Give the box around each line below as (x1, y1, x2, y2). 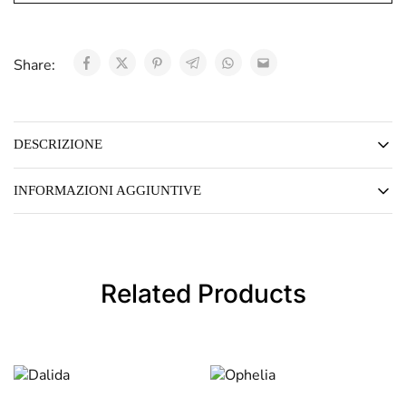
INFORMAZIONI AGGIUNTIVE (14, 183, 201, 198)
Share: (14, 55, 59, 76)
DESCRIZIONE (14, 137, 102, 152)
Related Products (100, 278, 306, 310)
